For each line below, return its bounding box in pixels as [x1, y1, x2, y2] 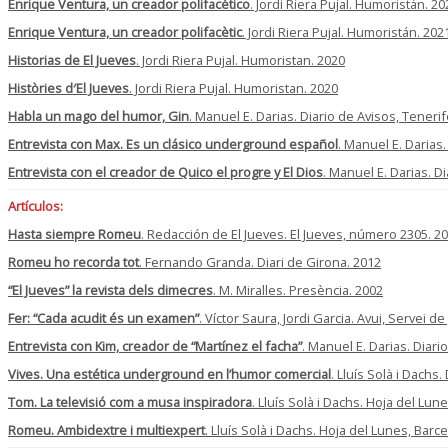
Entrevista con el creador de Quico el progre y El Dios [8, 163, 323, 182]
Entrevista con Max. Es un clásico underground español [8, 135, 338, 154]
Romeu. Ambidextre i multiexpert [8, 421, 205, 440]
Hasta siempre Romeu [8, 225, 141, 244]
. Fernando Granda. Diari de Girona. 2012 [139, 253, 381, 272]
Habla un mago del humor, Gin [8, 107, 189, 126]
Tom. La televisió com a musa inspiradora [8, 393, 252, 412]
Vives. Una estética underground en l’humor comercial [8, 365, 331, 384]
